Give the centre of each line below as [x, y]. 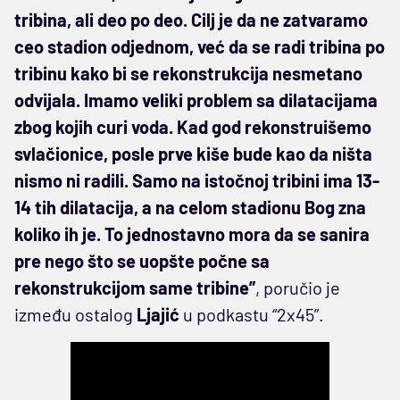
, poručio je [298, 287]
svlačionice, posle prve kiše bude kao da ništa [193, 153]
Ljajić [158, 314]
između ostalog [75, 314]
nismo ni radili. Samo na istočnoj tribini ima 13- [197, 180]
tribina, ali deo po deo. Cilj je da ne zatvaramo [191, 19]
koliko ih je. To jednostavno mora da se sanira [192, 233]
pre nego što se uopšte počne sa [142, 260]
